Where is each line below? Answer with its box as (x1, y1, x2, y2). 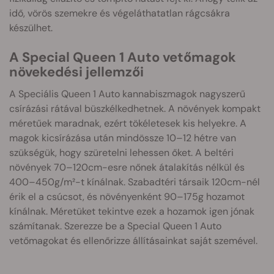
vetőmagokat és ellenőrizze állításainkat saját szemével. (9, 234, 257, 247)
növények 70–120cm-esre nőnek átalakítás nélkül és (9, 161, 245, 174)
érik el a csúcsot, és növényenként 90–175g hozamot (9, 190, 245, 203)
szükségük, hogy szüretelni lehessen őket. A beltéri (9, 146, 234, 159)
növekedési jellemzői (9, 63, 144, 81)
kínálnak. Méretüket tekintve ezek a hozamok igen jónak (9, 205, 254, 218)
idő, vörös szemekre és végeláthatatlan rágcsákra (9, 7, 230, 20)
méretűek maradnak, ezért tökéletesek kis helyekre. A (9, 117, 246, 130)
